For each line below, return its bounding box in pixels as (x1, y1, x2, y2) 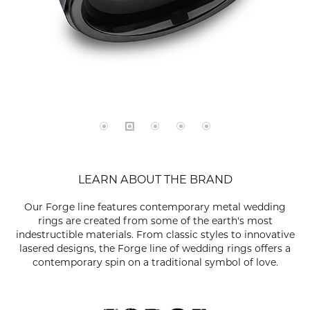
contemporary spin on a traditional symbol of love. (32, 257, 278, 268)
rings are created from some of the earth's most (37, 215, 273, 226)
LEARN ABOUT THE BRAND (77, 172, 232, 186)
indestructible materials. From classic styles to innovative (15, 229, 295, 240)
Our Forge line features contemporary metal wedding (24, 201, 286, 212)
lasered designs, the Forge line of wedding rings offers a (19, 243, 291, 254)
